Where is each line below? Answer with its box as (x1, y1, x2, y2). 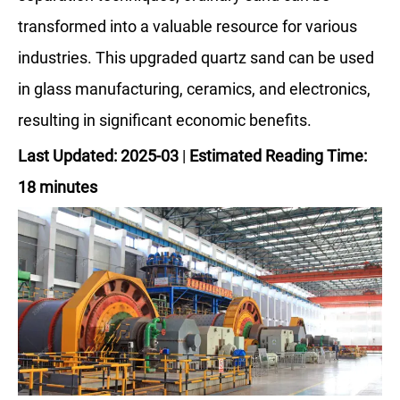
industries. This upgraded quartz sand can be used (18, 47, 374, 67)
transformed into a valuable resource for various (18, 16, 357, 36)
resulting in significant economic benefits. (18, 110, 312, 129)
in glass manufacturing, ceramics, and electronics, (18, 79, 371, 98)
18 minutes (18, 177, 97, 196)
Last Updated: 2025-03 (18, 146, 179, 165)
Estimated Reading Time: (189, 146, 367, 165)
